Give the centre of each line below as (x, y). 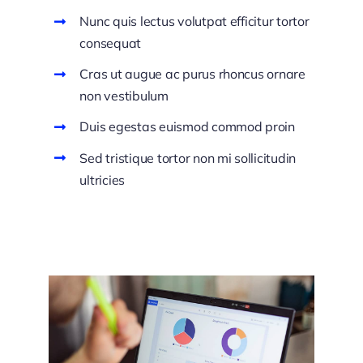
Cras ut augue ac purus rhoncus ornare (192, 74)
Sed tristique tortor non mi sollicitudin (188, 158)
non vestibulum (124, 96)
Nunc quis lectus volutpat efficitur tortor (194, 21)
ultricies (102, 179)
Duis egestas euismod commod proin (187, 127)
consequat (111, 43)
